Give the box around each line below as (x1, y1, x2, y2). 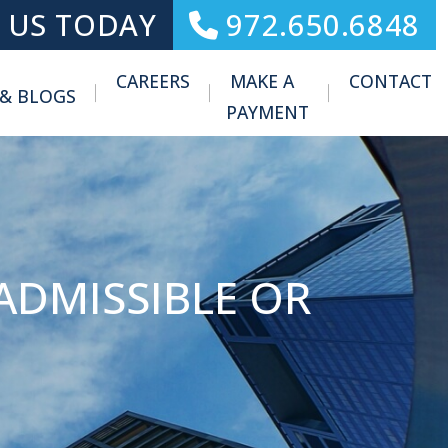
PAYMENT (226, 100, 309, 124)
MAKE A (230, 69, 294, 93)
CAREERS (116, 69, 190, 93)
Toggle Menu (79, 85, 181, 107)
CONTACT (349, 69, 432, 93)
